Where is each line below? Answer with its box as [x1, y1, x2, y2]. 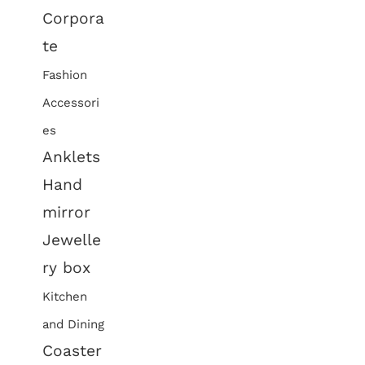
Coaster [42, 341, 103, 360]
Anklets [42, 147, 101, 166]
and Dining [42, 317, 105, 332]
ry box [42, 258, 91, 277]
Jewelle [42, 231, 102, 249]
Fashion [42, 68, 88, 82]
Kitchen [42, 289, 88, 304]
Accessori [42, 95, 100, 110]
